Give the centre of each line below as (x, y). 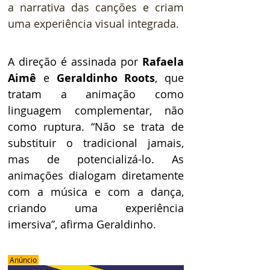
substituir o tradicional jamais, (96, 143)
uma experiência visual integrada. (95, 24)
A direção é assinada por (75, 62)
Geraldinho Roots (106, 78)
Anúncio (23, 260)
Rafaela (163, 62)
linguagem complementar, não (96, 111)
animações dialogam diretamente (96, 176)
